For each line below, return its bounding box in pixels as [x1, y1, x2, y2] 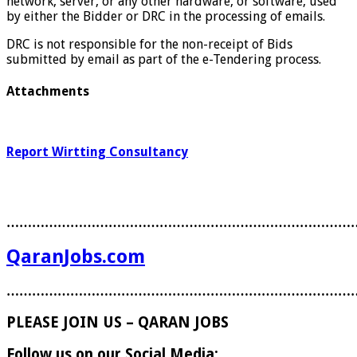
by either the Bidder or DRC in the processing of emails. [6, 8, 325, 24]
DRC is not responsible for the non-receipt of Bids [6, 36, 292, 52]
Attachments [6, 84, 89, 100]
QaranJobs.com [6, 245, 145, 269]
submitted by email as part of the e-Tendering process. [6, 51, 321, 67]
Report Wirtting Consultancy [6, 143, 188, 159]
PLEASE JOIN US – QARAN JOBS [6, 314, 229, 331]
